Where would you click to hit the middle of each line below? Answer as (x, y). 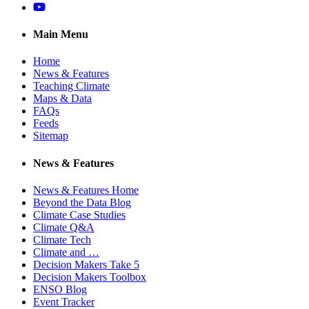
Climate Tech (62, 239)
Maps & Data (62, 99)
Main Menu (61, 34)
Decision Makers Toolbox (90, 277)
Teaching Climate (71, 86)
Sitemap (51, 136)
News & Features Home (86, 190)
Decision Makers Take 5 (86, 264)
